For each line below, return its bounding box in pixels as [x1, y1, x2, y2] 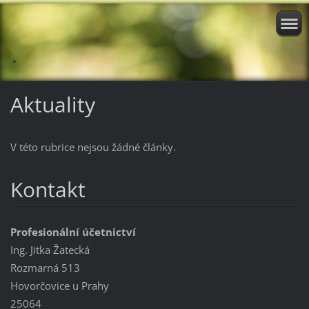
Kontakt [10, 175, 86, 203]
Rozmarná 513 [10, 260, 80, 275]
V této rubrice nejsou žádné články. [10, 139, 176, 154]
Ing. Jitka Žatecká [10, 242, 90, 257]
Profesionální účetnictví [10, 224, 136, 239]
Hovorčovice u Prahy [10, 278, 109, 292]
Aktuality [10, 90, 95, 119]
